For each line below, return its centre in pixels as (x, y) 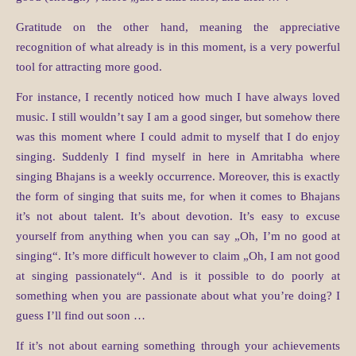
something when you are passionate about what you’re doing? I (178, 296)
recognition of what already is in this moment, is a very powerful (178, 47)
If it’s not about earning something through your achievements (178, 346)
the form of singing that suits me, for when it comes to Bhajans (178, 197)
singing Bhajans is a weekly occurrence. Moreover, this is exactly (178, 177)
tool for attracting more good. (89, 67)
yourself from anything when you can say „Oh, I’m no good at (178, 236)
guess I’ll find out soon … (81, 316)
